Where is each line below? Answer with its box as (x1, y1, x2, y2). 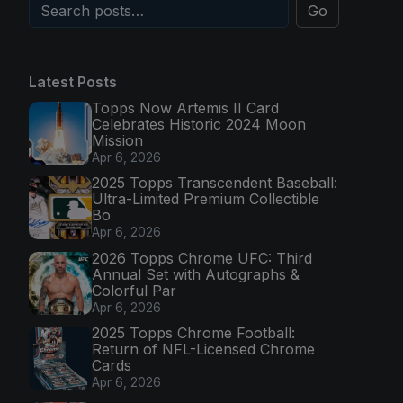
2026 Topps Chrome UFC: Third (92, 248, 312, 267)
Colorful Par (92, 281, 176, 300)
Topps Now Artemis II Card (92, 98, 279, 117)
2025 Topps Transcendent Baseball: (92, 174, 337, 193)
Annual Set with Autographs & (92, 264, 300, 283)
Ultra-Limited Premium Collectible (92, 190, 319, 209)
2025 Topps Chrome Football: (92, 324, 295, 343)
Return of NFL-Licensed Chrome (92, 340, 315, 359)
